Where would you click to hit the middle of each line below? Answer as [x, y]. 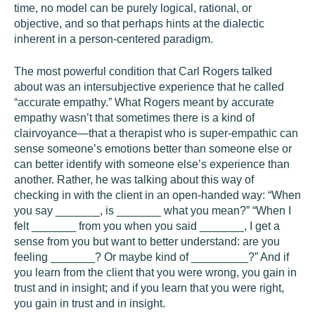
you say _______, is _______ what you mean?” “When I [153, 211]
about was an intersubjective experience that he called [149, 87]
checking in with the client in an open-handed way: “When [157, 195]
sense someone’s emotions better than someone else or [153, 149]
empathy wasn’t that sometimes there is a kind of [134, 118]
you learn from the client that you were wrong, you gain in [155, 272]
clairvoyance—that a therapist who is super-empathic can [156, 133]
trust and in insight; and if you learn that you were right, [149, 288]
